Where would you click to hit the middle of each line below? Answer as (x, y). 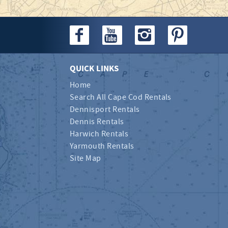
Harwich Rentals (99, 134)
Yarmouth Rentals (102, 146)
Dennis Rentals (97, 122)
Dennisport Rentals (105, 109)
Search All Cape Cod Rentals (121, 97)
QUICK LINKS (94, 69)
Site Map (85, 158)
